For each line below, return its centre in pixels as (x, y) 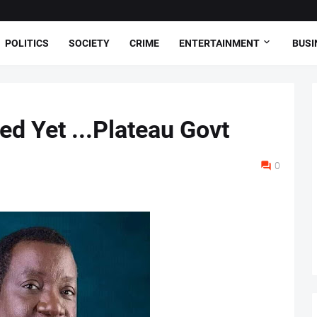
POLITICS (27, 43)
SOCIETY (89, 43)
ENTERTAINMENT (219, 43)
